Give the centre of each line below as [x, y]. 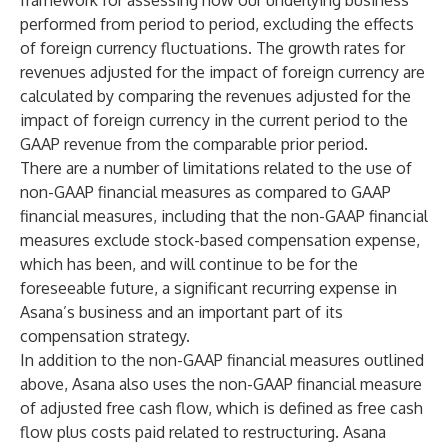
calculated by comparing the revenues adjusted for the [215, 96]
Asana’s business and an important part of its [181, 312]
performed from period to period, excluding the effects [217, 24]
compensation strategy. [105, 336]
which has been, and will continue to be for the [189, 264]
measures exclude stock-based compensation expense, [220, 240]
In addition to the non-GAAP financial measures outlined [222, 360]
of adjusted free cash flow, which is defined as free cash [221, 408]
